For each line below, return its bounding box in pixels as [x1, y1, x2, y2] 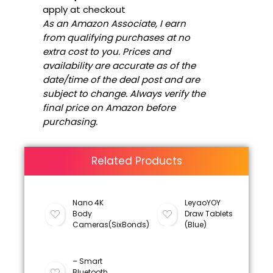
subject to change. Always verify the [43, 87, 205, 100]
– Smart [72, 255, 102, 266]
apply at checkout [43, 2, 126, 16]
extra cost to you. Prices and [43, 44, 171, 58]
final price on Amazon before [43, 101, 175, 114]
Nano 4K [72, 197, 104, 208]
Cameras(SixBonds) [72, 219, 149, 230]
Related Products [91, 153, 182, 168]
